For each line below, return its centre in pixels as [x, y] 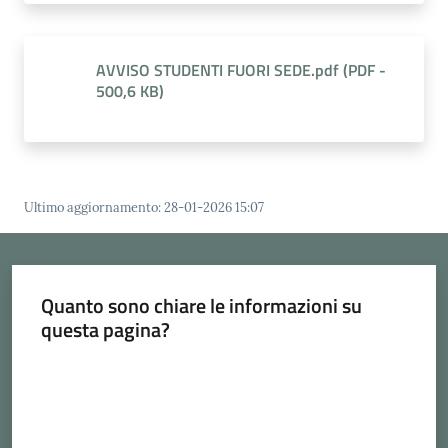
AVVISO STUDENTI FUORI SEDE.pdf [217, 70]
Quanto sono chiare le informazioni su [201, 305]
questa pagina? [105, 329]
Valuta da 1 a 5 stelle [100, 365]
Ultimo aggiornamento [91, 207]
